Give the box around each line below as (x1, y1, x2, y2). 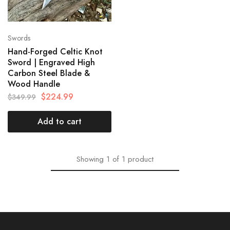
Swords (8, 32, 30, 43)
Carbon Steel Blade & (8, 67, 90, 79)
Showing (76, 153, 104, 165)
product (128, 153, 154, 165)
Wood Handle (8, 78, 60, 90)
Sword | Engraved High (8, 56, 95, 68)
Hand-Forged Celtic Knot (8, 45, 103, 57)
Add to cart (37, 115, 82, 127)
